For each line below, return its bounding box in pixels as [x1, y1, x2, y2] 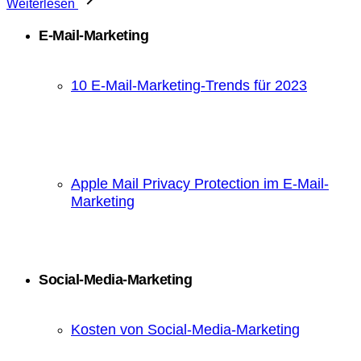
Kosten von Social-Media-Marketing [71, 321, 300, 338]
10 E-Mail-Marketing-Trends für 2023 [71, 77, 307, 93]
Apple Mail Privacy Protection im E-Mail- [71, 175, 329, 192]
